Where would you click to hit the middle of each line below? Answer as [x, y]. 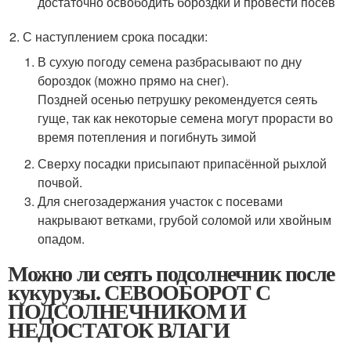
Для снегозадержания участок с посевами [161, 201]
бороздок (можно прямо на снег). [134, 80]
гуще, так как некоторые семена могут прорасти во [186, 118]
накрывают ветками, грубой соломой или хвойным [185, 219]
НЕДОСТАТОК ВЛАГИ [119, 329]
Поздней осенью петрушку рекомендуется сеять [178, 99]
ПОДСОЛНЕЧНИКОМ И [127, 310]
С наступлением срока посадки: [116, 36]
